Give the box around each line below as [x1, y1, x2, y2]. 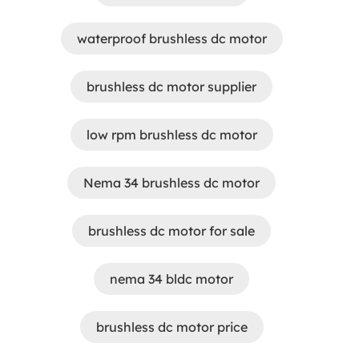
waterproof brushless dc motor [76, 30, 267, 46]
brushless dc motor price [95, 319, 248, 335]
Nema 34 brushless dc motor [83, 175, 260, 191]
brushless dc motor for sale [88, 223, 255, 239]
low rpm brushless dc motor [86, 127, 257, 143]
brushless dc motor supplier [87, 79, 256, 95]
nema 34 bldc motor [110, 271, 233, 287]
